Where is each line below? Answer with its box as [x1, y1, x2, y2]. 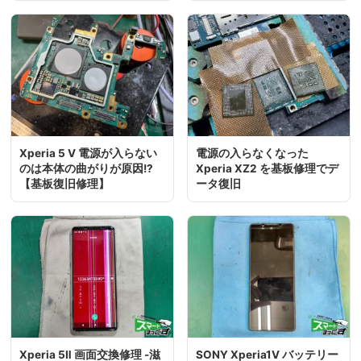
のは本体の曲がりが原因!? [19, 162, 153, 176]
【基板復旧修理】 [19, 177, 110, 191]
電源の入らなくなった [196, 147, 309, 160]
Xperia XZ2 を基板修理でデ [196, 162, 338, 176]
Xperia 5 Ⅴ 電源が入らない [19, 147, 157, 160]
